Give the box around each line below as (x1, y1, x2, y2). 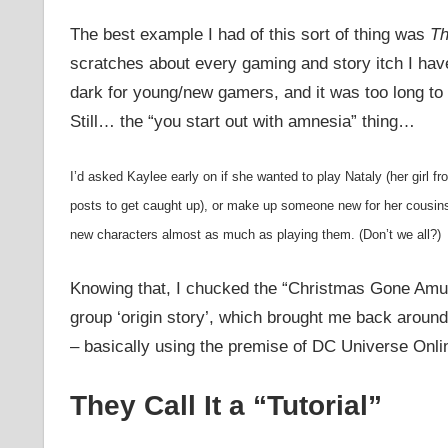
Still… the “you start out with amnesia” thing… (69, 111, 415, 131)
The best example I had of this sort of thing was (69, 24, 430, 44)
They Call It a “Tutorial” (69, 390, 382, 422)
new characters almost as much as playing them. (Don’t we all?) (69, 227, 441, 243)
